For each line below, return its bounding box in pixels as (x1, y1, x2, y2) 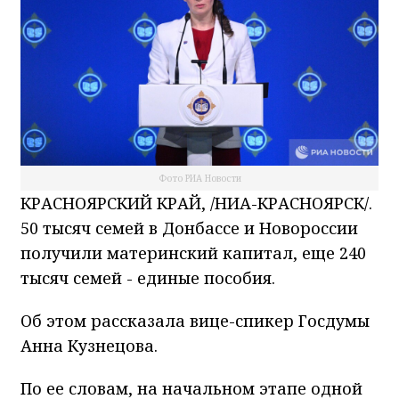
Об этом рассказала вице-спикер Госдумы (20, 310, 370, 332)
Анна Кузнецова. (20, 335, 158, 357)
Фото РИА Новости (158, 172, 241, 185)
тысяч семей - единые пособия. (20, 267, 275, 289)
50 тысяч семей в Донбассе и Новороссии (20, 217, 358, 240)
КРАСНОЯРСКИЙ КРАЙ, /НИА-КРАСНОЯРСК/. (20, 192, 372, 215)
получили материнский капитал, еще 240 (20, 242, 366, 265)
